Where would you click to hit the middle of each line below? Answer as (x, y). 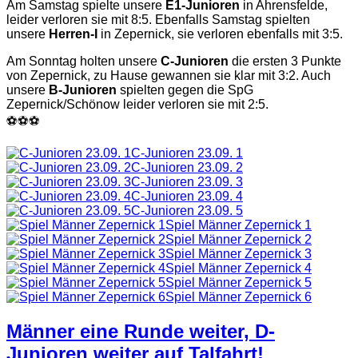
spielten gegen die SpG (185, 89)
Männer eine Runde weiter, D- (141, 331)
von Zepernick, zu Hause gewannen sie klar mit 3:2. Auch (169, 75)
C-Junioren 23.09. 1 (187, 153)
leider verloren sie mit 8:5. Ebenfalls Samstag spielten (158, 19)
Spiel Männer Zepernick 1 (239, 225)
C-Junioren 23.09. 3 (187, 181)
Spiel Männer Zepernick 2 (239, 239)
